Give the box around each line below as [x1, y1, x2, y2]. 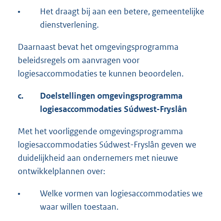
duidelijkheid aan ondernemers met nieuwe [18, 152, 178, 164]
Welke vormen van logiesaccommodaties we [40, 188, 203, 199]
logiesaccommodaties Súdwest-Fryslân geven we [18, 139, 196, 150]
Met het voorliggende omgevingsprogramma [18, 126, 183, 137]
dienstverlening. [40, 19, 99, 31]
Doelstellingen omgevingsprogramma [40, 90, 183, 102]
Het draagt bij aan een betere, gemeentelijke [40, 6, 204, 17]
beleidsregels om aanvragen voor [18, 55, 140, 66]
